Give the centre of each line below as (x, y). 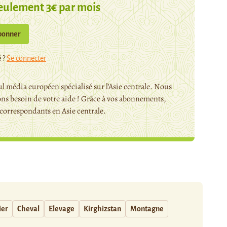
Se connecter (26, 58)
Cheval (28, 209)
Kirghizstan (102, 209)
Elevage (62, 209)
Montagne (147, 209)
